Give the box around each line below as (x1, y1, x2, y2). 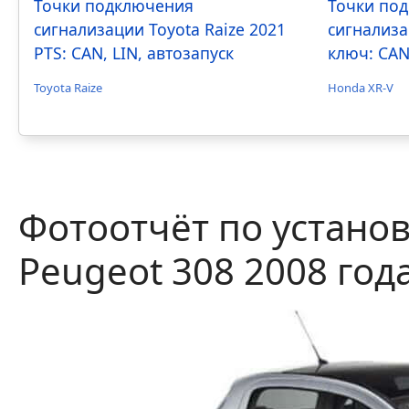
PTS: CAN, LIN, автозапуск (34, 41, 234, 64)
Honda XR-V (328, 79, 394, 96)
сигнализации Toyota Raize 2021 (34, 17, 286, 40)
